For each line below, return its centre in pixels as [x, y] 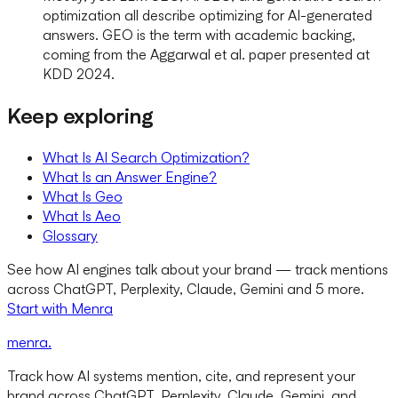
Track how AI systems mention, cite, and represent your [181, 375]
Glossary [70, 235]
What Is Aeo [82, 215]
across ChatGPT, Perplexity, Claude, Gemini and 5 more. [186, 288]
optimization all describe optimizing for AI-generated [207, 15]
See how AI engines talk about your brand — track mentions [198, 269]
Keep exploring [80, 115]
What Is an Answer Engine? [130, 176]
